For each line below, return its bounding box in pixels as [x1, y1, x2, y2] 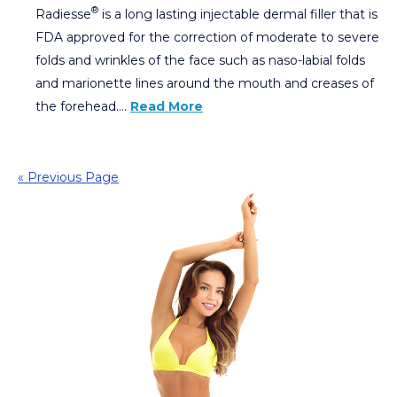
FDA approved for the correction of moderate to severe [35, 28, 379, 45]
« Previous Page [18, 168, 119, 185]
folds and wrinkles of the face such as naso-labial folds [35, 51, 365, 68]
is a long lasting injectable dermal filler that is [98, 5, 378, 22]
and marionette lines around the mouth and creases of [35, 74, 374, 91]
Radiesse [35, 5, 91, 22]
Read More [130, 97, 203, 114]
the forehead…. [35, 97, 130, 114]
